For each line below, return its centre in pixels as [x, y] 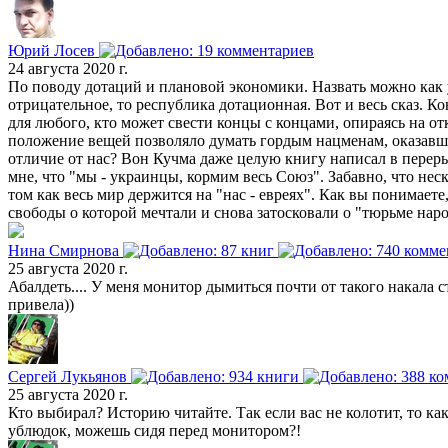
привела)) [41, 305]
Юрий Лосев [53, 51]
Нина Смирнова [65, 251]
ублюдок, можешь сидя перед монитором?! [154, 431]
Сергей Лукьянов [69, 377]
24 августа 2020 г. [68, 69]
